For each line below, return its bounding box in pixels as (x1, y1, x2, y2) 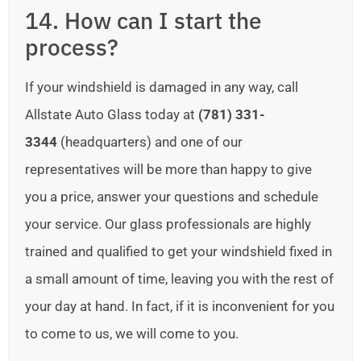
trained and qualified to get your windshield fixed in (25, 243, 332, 259)
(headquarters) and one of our (57, 133, 243, 150)
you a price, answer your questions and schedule (25, 188, 318, 205)
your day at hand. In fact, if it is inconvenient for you (25, 297, 334, 314)
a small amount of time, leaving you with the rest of (25, 270, 334, 287)
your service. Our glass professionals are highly (25, 215, 311, 232)
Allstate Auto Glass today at (25, 106, 198, 122)
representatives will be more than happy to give (25, 160, 312, 177)
